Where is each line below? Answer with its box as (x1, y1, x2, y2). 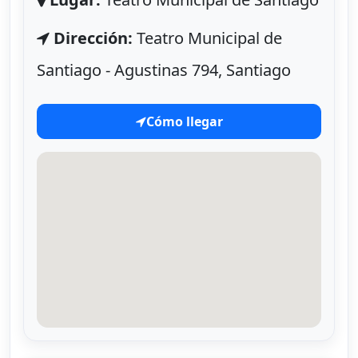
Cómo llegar (145, 112, 223, 130)
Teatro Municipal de (133, 27, 282, 50)
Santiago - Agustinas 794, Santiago (37, 59, 291, 82)
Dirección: (54, 27, 133, 50)
